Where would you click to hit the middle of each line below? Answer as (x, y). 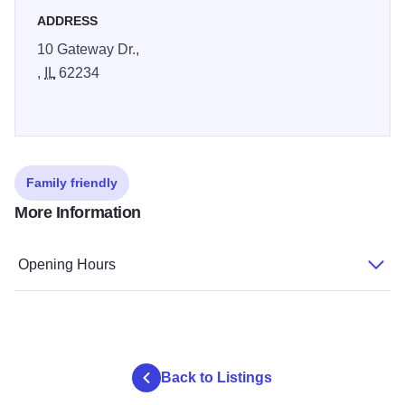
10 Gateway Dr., (88, 50)
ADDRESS (67, 21)
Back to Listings (217, 378)
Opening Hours (67, 265)
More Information (78, 213)
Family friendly (72, 183)
